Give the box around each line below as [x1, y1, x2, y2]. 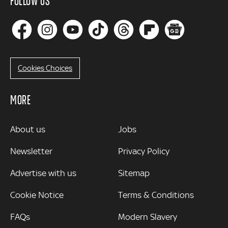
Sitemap [118, 168, 150, 179]
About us [10, 124, 45, 135]
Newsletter [10, 146, 52, 157]
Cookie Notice [10, 190, 64, 201]
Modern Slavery [118, 212, 177, 222]
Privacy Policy [118, 146, 169, 157]
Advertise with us [10, 168, 76, 179]
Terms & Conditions [118, 190, 194, 201]
